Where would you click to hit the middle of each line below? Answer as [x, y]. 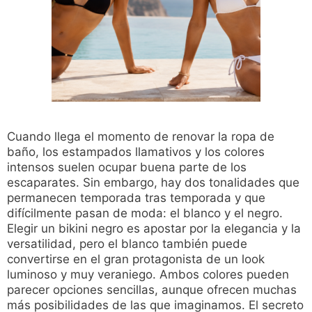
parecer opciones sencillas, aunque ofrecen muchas [152, 290]
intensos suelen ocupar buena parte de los [127, 167]
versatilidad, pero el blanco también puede [127, 244]
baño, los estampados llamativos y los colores [136, 152]
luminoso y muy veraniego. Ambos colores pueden [148, 275]
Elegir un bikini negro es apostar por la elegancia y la [154, 229]
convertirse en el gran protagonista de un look [136, 259]
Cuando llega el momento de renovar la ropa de [141, 137]
